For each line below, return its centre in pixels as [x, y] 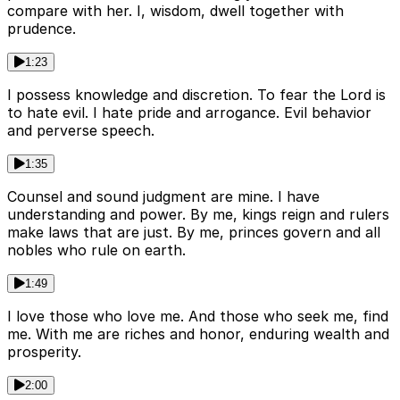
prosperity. [44, 351]
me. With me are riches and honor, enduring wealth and [198, 333]
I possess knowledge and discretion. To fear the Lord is [196, 94]
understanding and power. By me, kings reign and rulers [198, 214]
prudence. [42, 28]
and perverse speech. [81, 130]
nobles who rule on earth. [96, 250]
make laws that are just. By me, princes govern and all [194, 232]
